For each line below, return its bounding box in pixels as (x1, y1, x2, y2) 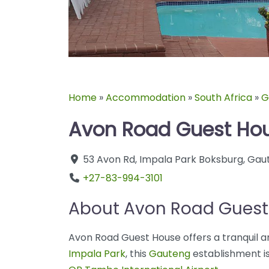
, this (125, 246, 149, 261)
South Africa (195, 90, 252, 104)
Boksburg (199, 152, 243, 166)
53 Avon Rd (83, 152, 135, 166)
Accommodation (106, 90, 186, 104)
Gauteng (149, 246, 190, 261)
